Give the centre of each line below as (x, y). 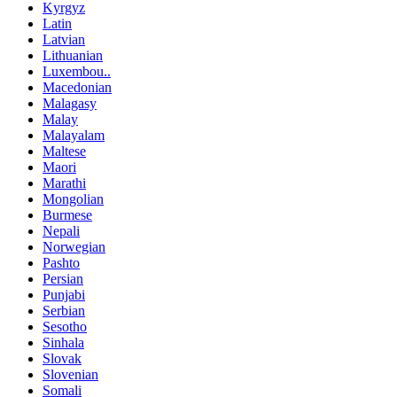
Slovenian (70, 375)
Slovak (62, 359)
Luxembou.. (77, 72)
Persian (63, 279)
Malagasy (70, 104)
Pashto (61, 263)
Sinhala (63, 343)
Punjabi (64, 295)
